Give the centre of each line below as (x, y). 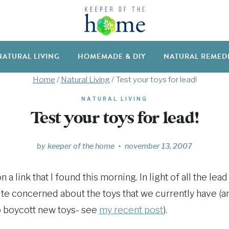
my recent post (131, 210)
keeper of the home (81, 146)
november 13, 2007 (158, 146)
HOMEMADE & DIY (112, 57)
